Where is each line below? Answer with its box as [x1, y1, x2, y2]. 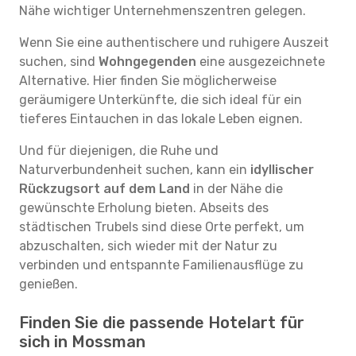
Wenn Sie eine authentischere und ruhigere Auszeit [19, 35, 329, 50]
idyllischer [250, 162, 314, 177]
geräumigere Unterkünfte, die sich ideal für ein [19, 92, 302, 107]
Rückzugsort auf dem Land [19, 181, 190, 196]
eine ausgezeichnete [196, 54, 325, 69]
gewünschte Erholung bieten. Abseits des [19, 200, 269, 215]
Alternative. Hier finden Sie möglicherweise [19, 73, 277, 88]
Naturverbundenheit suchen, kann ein [19, 162, 250, 177]
